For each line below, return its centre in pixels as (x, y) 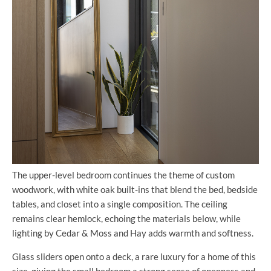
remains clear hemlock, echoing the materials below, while (126, 218)
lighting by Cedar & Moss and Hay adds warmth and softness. (133, 233)
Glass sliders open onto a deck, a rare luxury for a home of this (134, 256)
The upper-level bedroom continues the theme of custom (123, 175)
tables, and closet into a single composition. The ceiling (120, 204)
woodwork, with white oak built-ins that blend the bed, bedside (135, 189)
